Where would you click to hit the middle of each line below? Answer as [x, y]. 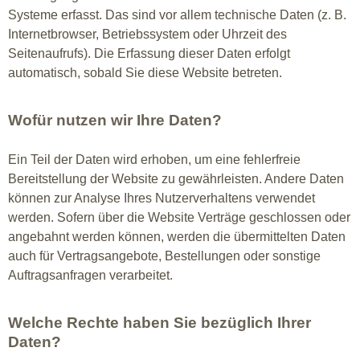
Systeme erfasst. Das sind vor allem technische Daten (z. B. [177, 15]
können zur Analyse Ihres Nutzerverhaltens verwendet [162, 198]
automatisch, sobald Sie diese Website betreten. [145, 73]
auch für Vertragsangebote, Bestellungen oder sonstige [164, 256]
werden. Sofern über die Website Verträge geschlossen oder [179, 217]
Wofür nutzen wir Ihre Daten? [115, 120]
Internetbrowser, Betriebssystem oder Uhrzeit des [147, 34]
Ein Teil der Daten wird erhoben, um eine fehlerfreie [154, 160]
